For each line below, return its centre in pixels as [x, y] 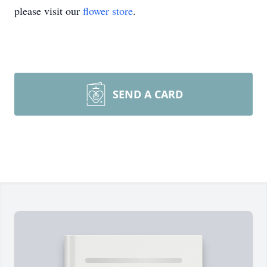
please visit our [49, 11]
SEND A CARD [148, 94]
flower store [108, 11]
